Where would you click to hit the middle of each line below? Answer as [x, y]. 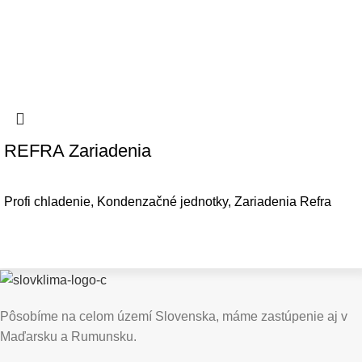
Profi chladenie [47, 202]
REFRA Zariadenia [78, 151]
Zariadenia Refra [283, 202]
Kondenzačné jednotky [162, 202]
